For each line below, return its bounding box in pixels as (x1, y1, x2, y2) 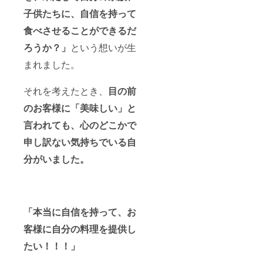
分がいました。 (23, 151, 89, 166)
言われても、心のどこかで (23, 117, 136, 131)
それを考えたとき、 (23, 83, 108, 97)
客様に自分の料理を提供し (23, 221, 136, 235)
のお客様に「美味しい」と (23, 100, 136, 114)
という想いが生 (70, 40, 136, 54)
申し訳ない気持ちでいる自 (23, 134, 136, 149)
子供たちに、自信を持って (23, 6, 136, 20)
